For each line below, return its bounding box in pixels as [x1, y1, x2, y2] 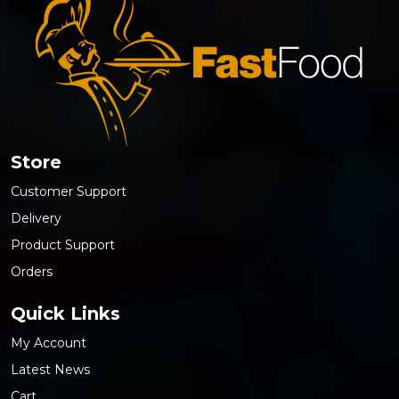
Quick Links [11, 302, 120, 324]
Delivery [11, 209, 61, 226]
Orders [11, 263, 53, 280]
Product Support [11, 236, 115, 253]
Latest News [11, 361, 90, 378]
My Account [11, 334, 86, 351]
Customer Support [11, 183, 126, 199]
